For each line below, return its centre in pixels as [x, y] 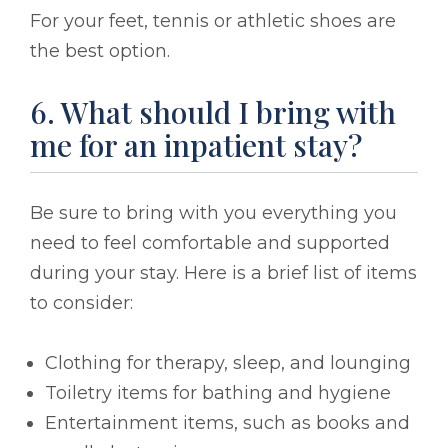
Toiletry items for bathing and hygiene [218, 392]
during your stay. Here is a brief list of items [223, 272]
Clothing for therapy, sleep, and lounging [228, 362]
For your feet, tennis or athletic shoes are [213, 20]
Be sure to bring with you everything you [213, 212]
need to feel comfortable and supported [210, 242]
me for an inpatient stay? [196, 144]
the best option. [100, 50]
